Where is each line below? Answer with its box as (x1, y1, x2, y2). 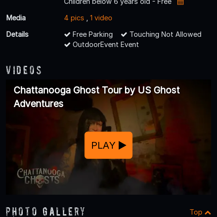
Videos (6, 63, 43, 77)
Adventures (14, 97, 63, 109)
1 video (90, 13, 112, 22)
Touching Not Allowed (127, 30, 201, 38)
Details (6, 30, 29, 38)
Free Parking (71, 30, 113, 38)
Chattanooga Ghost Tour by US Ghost (14, 84, 180, 96)
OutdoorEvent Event (71, 40, 139, 48)
